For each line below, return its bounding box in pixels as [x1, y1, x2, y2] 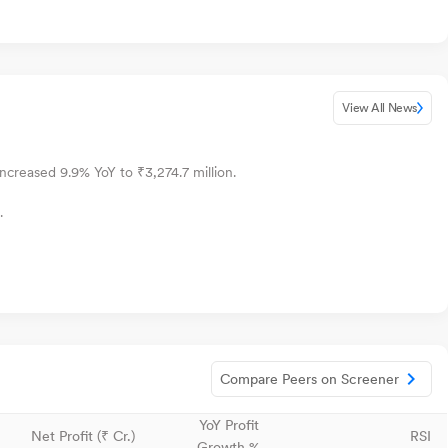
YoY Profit [198, 417, 259, 433]
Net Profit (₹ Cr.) [31, 428, 135, 444]
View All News [342, 101, 417, 115]
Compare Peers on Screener [220, 371, 399, 387]
